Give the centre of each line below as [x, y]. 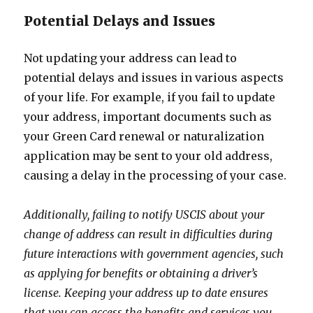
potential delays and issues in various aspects [154, 78]
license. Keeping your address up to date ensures [146, 293]
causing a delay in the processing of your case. [155, 175]
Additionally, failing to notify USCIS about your [144, 214]
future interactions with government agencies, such [154, 254]
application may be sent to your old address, [148, 156]
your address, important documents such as [148, 117]
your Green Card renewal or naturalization [144, 136]
